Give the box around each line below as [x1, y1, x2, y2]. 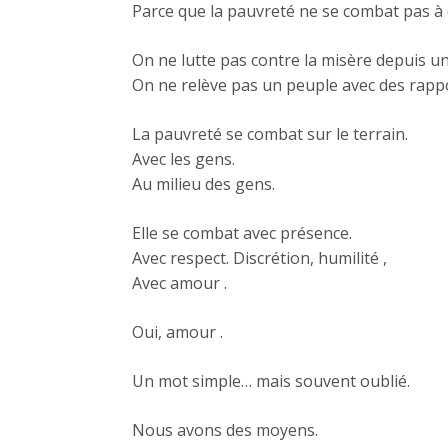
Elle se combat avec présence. [132, 222, 352, 245]
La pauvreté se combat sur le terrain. [132, 123, 408, 146]
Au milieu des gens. [132, 173, 275, 196]
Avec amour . [132, 272, 227, 295]
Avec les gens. [132, 148, 235, 171]
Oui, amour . [132, 321, 223, 344]
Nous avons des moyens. [132, 419, 318, 442]
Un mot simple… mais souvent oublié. [132, 370, 410, 393]
